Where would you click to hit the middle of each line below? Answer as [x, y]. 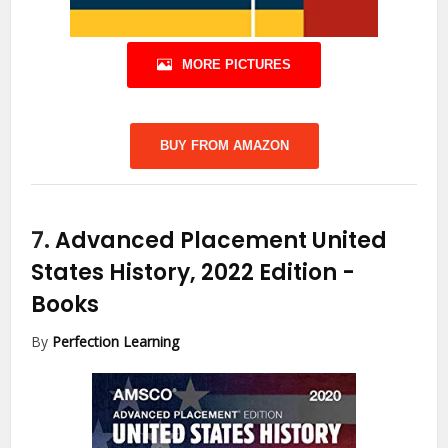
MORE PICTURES [236, 64]
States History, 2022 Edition [187, 272]
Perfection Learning [116, 341]
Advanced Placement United [221, 240]
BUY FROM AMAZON [224, 145]
